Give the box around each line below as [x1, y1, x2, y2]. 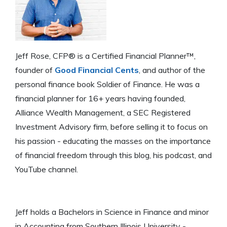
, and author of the [139, 64, 205, 75]
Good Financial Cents [55, 64, 139, 75]
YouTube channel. [15, 164, 78, 174]
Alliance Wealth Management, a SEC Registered [15, 107, 191, 118]
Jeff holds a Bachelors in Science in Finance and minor [15, 206, 209, 217]
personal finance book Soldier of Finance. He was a [15, 79, 200, 89]
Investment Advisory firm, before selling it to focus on [15, 121, 208, 132]
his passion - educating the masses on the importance [15, 135, 211, 146]
